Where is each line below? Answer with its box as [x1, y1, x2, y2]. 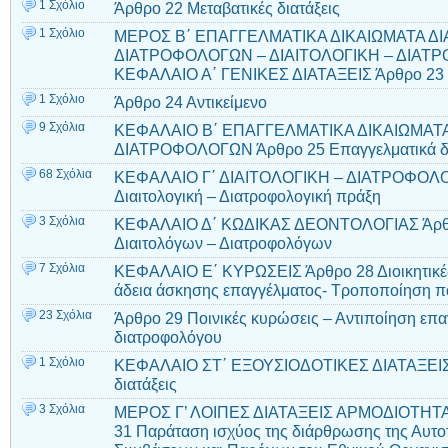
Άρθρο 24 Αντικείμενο [114, 92, 267, 111]
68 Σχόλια [39, 167, 92, 180]
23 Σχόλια [39, 308, 92, 321]
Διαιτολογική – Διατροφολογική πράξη [114, 186, 381, 205]
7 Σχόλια [39, 261, 85, 274]
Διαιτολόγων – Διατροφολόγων [114, 233, 332, 252]
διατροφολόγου [114, 327, 222, 346]
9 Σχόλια [39, 120, 85, 133]
